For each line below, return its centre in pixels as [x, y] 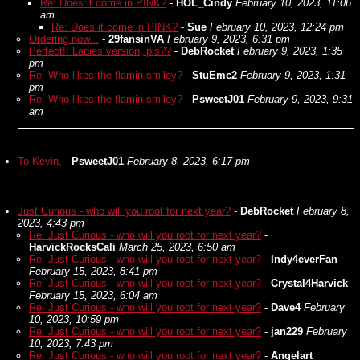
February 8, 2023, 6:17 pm [188, 161]
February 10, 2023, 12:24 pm [277, 27]
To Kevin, [40, 161]
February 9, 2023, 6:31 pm [229, 39]
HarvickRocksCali [72, 247]
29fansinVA [136, 39]
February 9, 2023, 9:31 [300, 99]
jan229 [287, 331]
